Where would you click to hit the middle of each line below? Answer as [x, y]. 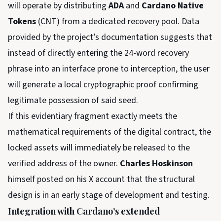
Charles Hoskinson [156, 164]
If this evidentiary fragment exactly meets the [92, 116]
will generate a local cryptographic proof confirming [103, 85]
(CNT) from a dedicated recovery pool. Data [118, 22]
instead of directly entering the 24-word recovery [98, 53]
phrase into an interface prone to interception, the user [109, 69]
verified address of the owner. [64, 164]
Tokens [22, 22]
